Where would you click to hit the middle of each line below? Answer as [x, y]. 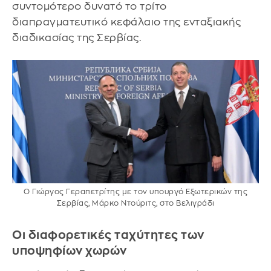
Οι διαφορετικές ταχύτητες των [108, 235]
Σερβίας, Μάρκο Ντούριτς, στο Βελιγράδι [135, 204]
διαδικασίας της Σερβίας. [77, 38]
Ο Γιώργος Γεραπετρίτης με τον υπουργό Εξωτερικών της [135, 192]
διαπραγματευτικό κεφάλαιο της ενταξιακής [126, 22]
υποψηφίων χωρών [70, 251]
